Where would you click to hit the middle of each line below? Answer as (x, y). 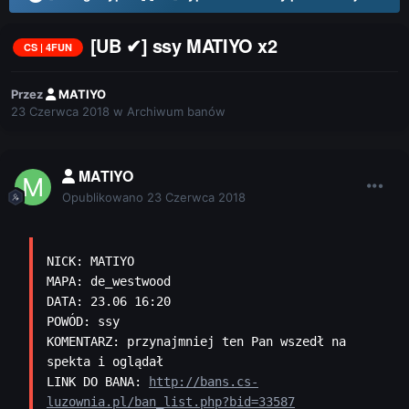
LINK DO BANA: (98, 382)
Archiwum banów (176, 111)
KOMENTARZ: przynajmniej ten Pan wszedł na (196, 342)
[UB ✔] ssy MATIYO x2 (184, 45)
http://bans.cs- (204, 382)
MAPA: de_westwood (109, 282)
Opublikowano (105, 198)
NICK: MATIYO (90, 262)
